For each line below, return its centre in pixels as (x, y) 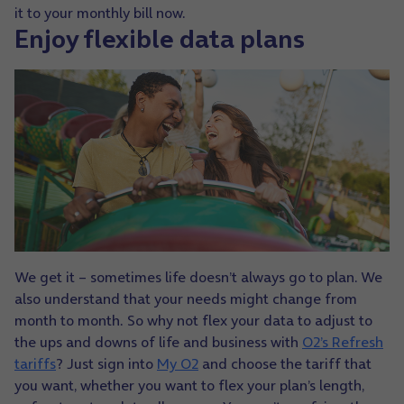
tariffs (35, 364)
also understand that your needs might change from (186, 299)
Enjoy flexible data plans (160, 39)
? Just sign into (106, 364)
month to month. (71, 321)
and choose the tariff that (285, 364)
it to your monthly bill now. (100, 13)
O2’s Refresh (343, 342)
